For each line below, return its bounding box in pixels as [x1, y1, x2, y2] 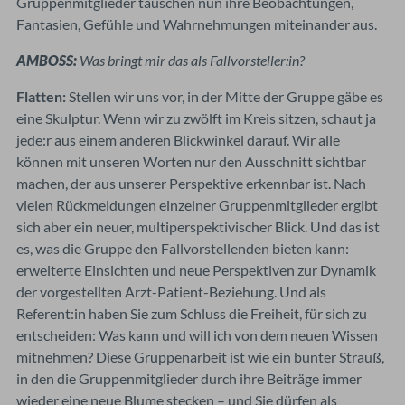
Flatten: [16, 87, 66, 105]
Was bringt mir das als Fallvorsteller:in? [80, 51, 305, 69]
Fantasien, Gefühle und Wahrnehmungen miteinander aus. [16, 14, 377, 33]
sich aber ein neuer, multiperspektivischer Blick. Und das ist [16, 217, 380, 235]
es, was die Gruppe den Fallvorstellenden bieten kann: [16, 239, 349, 257]
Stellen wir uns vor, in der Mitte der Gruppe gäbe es [66, 87, 383, 105]
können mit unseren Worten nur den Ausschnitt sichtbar [16, 152, 366, 170]
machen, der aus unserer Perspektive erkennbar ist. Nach [16, 174, 366, 192]
